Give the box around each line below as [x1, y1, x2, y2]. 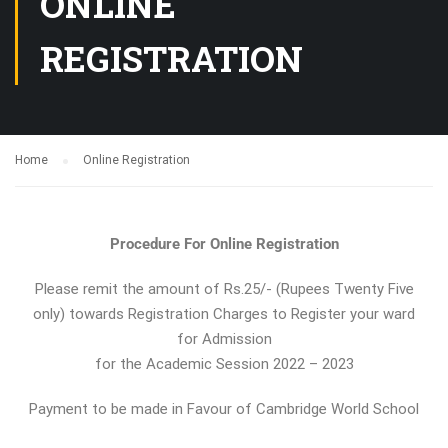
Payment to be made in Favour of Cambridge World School [29, 400, 419, 419]
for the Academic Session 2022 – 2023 [94, 355, 354, 374]
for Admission [176, 330, 272, 349]
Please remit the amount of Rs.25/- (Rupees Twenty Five [34, 280, 414, 299]
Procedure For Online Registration [109, 235, 339, 254]
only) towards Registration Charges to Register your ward [33, 305, 415, 324]
